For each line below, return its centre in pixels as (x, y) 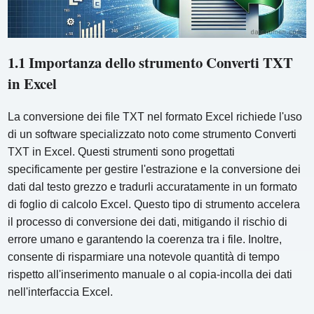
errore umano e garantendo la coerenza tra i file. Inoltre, (145, 239)
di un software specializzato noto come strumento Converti (152, 134)
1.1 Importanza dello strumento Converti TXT (151, 62)
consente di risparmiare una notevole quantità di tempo (144, 257)
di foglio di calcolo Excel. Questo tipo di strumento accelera (154, 204)
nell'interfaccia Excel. (61, 292)
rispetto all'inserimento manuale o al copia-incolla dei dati (150, 274)
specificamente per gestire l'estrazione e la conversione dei (155, 169)
